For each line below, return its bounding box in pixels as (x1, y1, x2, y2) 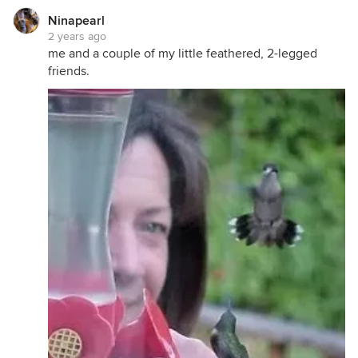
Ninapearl (48, 12, 105, 29)
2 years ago (48, 29, 106, 43)
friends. (48, 62, 89, 79)
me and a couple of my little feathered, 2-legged (48, 45, 317, 62)
